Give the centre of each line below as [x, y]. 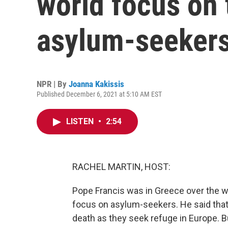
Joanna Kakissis [96, 84]
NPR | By [53, 84]
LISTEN [81, 121]
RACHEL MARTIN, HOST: [121, 167]
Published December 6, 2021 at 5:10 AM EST [99, 94]
